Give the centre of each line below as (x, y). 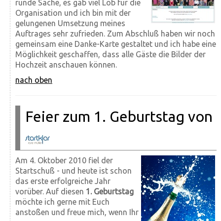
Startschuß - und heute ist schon (74, 170)
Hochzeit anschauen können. (66, 64)
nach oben (34, 80)
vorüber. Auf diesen (51, 191)
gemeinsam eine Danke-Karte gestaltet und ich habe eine (116, 44)
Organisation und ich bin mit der (73, 13)
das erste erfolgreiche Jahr (63, 181)
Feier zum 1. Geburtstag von (119, 116)
